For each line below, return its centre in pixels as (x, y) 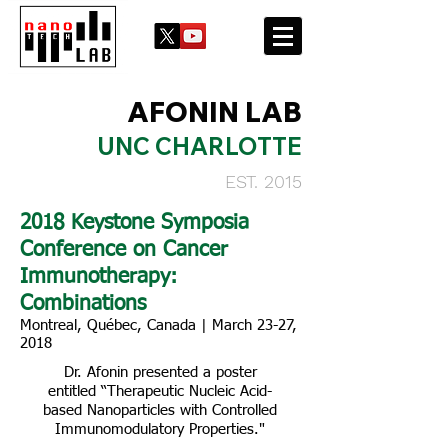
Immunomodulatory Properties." (160, 429)
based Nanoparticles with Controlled (160, 410)
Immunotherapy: (98, 277)
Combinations (83, 304)
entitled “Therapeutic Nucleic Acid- (160, 391)
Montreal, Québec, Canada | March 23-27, (158, 325)
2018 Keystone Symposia (134, 223)
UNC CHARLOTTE (199, 146)
